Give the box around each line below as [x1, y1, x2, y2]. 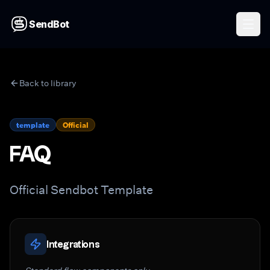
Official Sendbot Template [10, 181, 153, 197]
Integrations [46, 238, 100, 250]
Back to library [19, 77, 77, 89]
